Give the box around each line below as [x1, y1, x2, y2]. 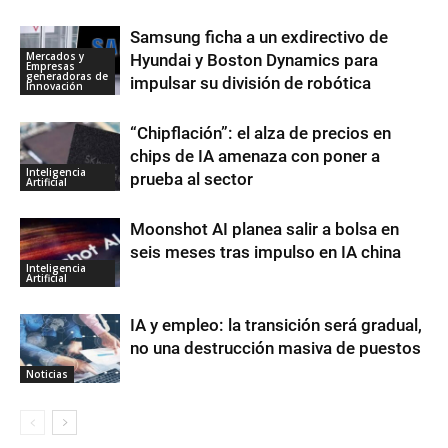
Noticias [26, 367, 68, 382]
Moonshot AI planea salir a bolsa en [130, 219, 399, 240]
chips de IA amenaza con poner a [130, 146, 380, 167]
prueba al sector [130, 169, 253, 190]
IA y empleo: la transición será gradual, [130, 315, 422, 336]
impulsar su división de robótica [130, 73, 371, 94]
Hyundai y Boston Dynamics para [130, 50, 378, 71]
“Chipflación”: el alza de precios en [130, 123, 391, 144]
